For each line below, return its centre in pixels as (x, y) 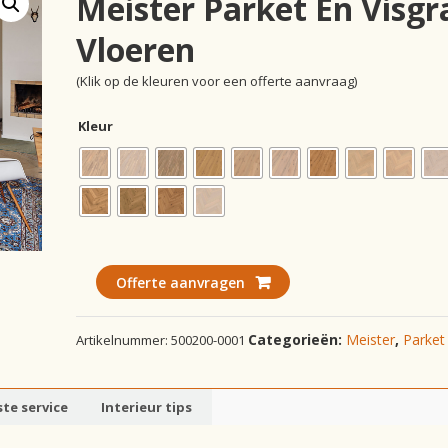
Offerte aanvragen (181, 282)
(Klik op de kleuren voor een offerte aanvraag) (217, 81)
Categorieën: (297, 339)
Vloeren (136, 49)
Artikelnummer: (124, 340)
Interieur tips (146, 406)
